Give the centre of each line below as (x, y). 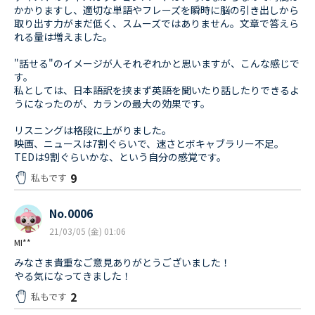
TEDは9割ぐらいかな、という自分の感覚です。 (120, 157)
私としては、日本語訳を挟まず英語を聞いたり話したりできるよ (157, 90)
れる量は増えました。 (63, 37)
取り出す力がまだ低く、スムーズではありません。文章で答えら (156, 24)
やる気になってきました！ (73, 276)
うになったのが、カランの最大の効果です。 (112, 104)
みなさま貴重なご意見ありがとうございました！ (122, 263)
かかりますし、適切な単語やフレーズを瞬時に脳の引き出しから (156, 10)
